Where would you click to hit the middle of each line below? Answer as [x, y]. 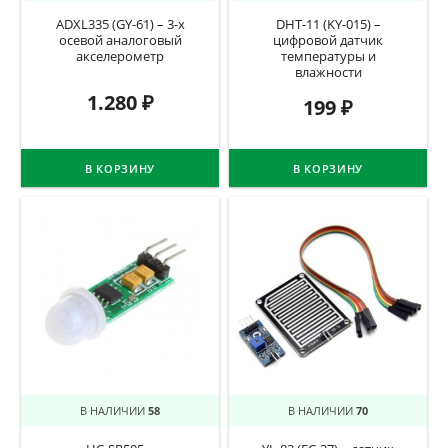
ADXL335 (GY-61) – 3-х [120, 24]
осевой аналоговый [120, 40]
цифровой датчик [328, 40]
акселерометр [120, 56]
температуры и [328, 56]
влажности [328, 72]
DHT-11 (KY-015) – [328, 24]
